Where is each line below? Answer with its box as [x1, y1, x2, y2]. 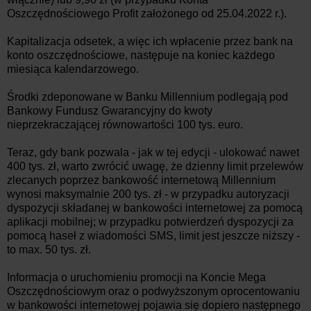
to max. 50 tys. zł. [7, 243, 94, 255]
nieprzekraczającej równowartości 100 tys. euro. [7, 118, 243, 131]
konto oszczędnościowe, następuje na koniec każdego [7, 49, 275, 61]
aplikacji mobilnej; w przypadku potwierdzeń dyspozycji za [7, 215, 294, 228]
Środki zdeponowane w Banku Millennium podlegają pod [7, 90, 288, 103]
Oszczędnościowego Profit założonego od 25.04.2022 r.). [7, 7, 289, 19]
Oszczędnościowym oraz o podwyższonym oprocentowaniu [7, 285, 300, 297]
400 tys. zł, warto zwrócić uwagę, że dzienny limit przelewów [7, 160, 303, 172]
